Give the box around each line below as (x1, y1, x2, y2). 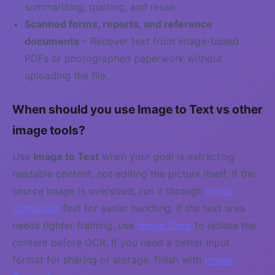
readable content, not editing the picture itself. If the (12, 168, 255, 180)
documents (25, 35, 79, 47)
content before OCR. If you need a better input (12, 236, 230, 249)
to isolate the (192, 219, 256, 231)
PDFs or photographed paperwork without (25, 52, 222, 64)
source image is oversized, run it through (12, 185, 206, 197)
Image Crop (137, 219, 192, 231)
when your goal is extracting (99, 150, 234, 163)
